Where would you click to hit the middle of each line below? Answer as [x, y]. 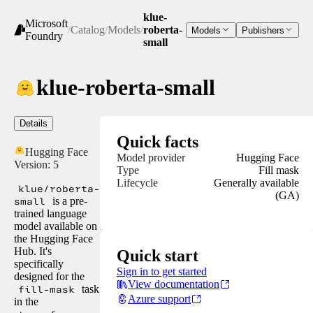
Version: [34, 164]
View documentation [174, 284]
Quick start [158, 255]
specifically [39, 263]
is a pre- [68, 201]
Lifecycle [137, 182]
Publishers [263, 31]
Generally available [256, 182]
